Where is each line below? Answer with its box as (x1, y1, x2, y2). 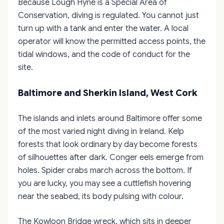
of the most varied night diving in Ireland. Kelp (18, 126, 184, 136)
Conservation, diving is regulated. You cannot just (18, 10, 199, 20)
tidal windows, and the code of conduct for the (18, 49, 190, 59)
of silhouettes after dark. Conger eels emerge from (18, 152, 203, 162)
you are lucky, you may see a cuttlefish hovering (18, 178, 191, 188)
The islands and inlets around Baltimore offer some (18, 113, 202, 123)
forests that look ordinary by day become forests (18, 139, 197, 149)
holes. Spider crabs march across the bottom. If (18, 165, 192, 175)
